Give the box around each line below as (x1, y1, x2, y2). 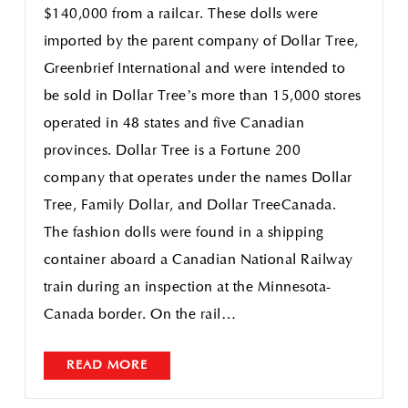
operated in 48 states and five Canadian (43, 117, 305, 131)
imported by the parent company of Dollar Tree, (43, 35, 359, 49)
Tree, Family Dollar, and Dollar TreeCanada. (43, 199, 337, 213)
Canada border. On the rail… (43, 308, 237, 322)
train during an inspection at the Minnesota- (43, 280, 331, 295)
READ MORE (66, 359, 148, 372)
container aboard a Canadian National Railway (43, 253, 353, 268)
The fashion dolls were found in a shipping (43, 226, 324, 240)
